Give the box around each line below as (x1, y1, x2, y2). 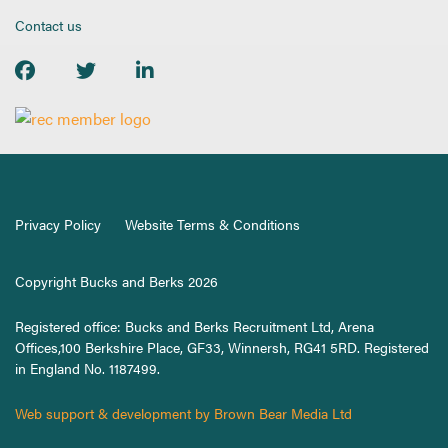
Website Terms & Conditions (125, 214, 300, 234)
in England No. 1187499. (15, 358, 160, 378)
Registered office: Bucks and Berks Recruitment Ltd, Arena (15, 316, 374, 336)
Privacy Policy (15, 214, 101, 234)
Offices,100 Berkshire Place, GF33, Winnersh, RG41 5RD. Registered (15, 337, 429, 357)
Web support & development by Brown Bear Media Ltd (15, 403, 352, 423)
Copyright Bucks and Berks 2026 (15, 271, 218, 291)
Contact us (15, 15, 82, 35)
